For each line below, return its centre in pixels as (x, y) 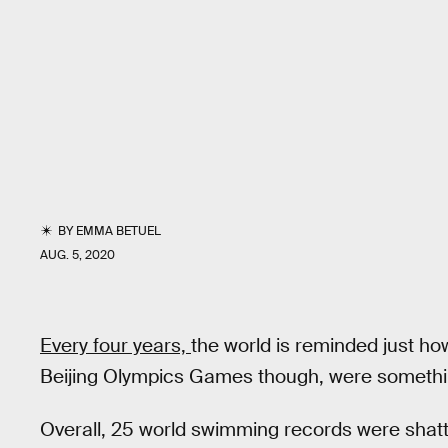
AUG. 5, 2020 (77, 255)
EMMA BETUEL (119, 231)
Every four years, (115, 345)
